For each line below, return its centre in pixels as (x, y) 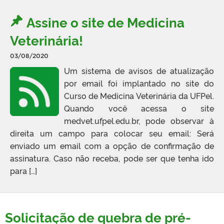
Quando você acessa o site (139, 108)
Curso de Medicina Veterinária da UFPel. (139, 95)
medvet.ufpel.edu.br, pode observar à (139, 120)
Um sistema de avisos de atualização (139, 70)
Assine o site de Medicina (105, 21)
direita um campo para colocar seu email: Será (112, 133)
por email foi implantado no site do (139, 83)
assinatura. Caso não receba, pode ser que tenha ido (112, 158)
